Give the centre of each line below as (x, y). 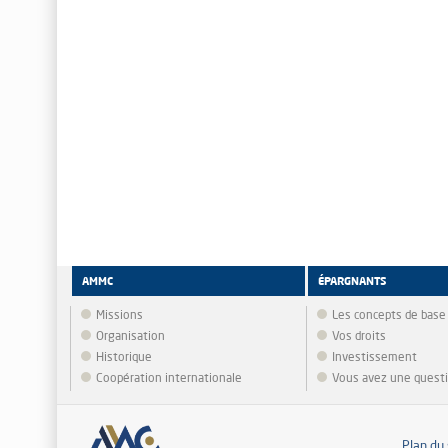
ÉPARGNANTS (351, 282)
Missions (119, 316)
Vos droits (358, 337)
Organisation (130, 337)
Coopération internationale (169, 379)
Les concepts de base (388, 316)
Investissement (374, 358)
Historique (124, 358)
